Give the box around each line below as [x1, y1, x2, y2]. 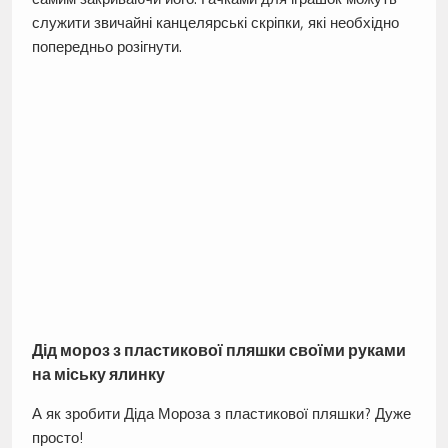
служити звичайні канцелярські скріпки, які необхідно [31, 13, 399, 33]
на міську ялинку [31, 365, 165, 385]
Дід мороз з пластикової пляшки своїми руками [31, 341, 406, 361]
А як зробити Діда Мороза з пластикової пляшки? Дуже [31, 404, 411, 424]
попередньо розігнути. [31, 37, 182, 57]
